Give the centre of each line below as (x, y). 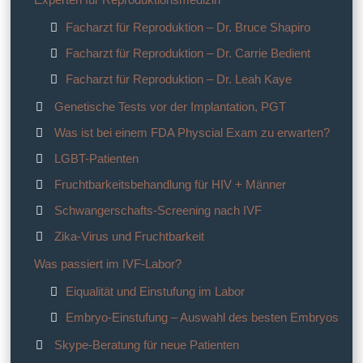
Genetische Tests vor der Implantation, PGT (170, 107)
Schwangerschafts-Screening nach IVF (158, 211)
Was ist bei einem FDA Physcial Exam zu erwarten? (192, 133)
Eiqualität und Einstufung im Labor (155, 292)
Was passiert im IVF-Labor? (108, 264)
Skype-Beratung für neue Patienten (146, 345)
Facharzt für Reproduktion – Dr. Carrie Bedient (188, 53)
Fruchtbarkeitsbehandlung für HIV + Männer (170, 185)
